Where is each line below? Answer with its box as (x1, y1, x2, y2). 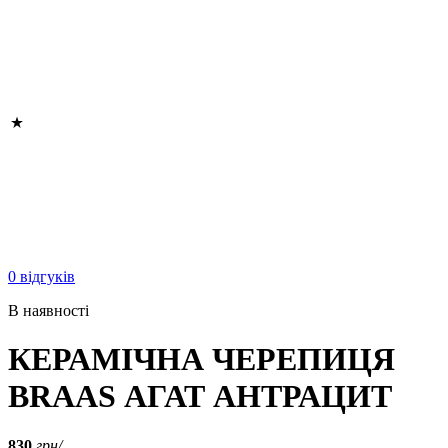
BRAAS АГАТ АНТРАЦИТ (8, 378, 392, 415)
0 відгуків (8, 268, 75, 285)
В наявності (8, 302, 89, 319)
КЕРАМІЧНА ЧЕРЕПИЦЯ (8, 341, 395, 378)
